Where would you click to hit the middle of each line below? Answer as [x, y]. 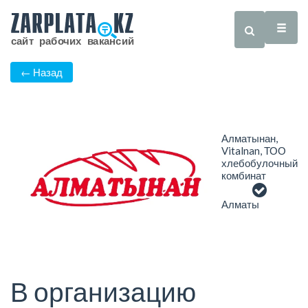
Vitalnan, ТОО [254, 151]
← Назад [42, 73]
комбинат [244, 176]
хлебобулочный [260, 163]
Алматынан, [250, 139]
